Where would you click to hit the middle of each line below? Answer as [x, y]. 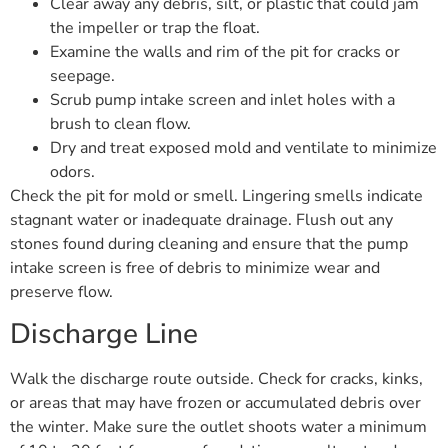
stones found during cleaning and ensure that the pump [209, 243]
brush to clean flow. [120, 123]
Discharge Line [104, 334]
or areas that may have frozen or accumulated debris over [215, 403]
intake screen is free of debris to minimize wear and [195, 267]
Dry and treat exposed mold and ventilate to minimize [243, 147]
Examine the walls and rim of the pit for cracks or [225, 51]
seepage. [82, 75]
